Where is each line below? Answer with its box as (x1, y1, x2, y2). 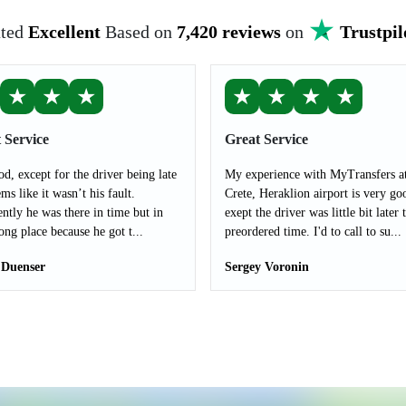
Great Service (225, 131, 308, 147)
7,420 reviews (176, 22, 281, 42)
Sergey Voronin (225, 260, 309, 274)
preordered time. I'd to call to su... (225, 225, 401, 238)
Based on (104, 22, 177, 42)
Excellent (27, 22, 101, 42)
